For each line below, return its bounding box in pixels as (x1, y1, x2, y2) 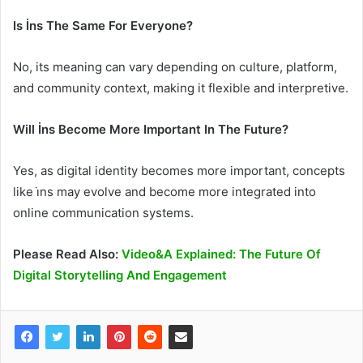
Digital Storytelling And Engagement (13, 267, 227, 284)
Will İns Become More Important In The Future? (13, 122, 288, 138)
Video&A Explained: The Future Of (122, 246, 321, 263)
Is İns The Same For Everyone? (13, 18, 193, 34)
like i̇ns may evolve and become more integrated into (13, 184, 316, 200)
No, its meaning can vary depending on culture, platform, (13, 59, 337, 75)
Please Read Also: (13, 246, 122, 263)
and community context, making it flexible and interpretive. (13, 80, 348, 96)
